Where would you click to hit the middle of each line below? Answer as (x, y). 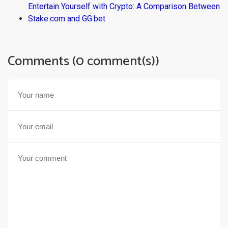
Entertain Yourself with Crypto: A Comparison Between (124, 7)
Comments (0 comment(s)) (83, 62)
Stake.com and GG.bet (67, 19)
